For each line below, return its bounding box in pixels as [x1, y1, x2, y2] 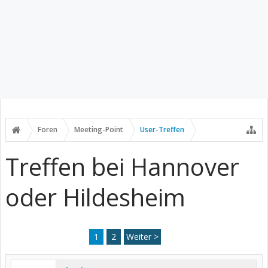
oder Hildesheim [5, 181, 185, 214]
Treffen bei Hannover [5, 150, 239, 183]
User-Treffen [140, 124, 184, 135]
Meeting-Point [74, 124, 123, 135]
